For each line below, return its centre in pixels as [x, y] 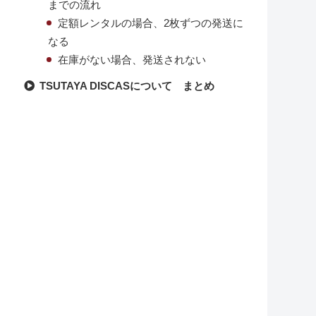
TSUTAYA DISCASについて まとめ [127, 86]
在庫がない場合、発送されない [132, 60]
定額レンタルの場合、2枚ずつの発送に [150, 24]
